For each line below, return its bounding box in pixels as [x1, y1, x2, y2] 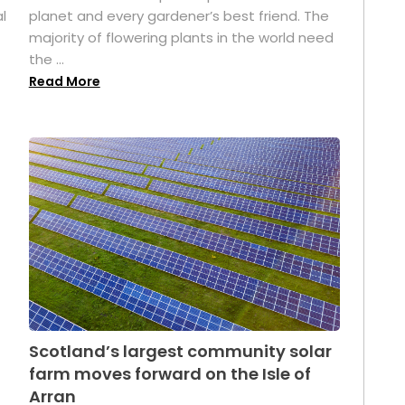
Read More [28, 72, 100, 91]
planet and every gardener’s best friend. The [28, 6, 329, 26]
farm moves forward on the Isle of [28, 362, 311, 385]
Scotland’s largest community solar [28, 339, 332, 363]
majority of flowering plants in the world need [28, 28, 334, 48]
